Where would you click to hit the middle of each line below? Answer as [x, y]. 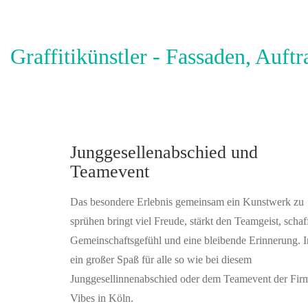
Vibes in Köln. [102, 298]
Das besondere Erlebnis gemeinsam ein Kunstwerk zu [187, 202]
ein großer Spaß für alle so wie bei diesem [161, 260]
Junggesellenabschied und [164, 152]
